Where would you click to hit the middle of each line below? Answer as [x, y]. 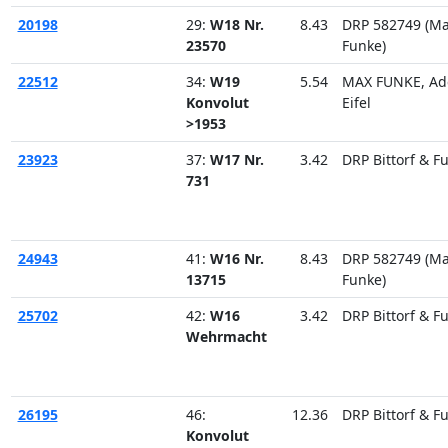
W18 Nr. [236, 24]
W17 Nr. [236, 159]
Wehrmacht [226, 336]
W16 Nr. [236, 258]
